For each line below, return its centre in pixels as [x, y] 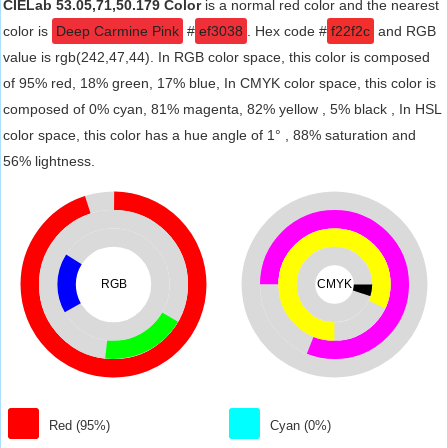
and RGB [405, 31]
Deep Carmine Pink [117, 31]
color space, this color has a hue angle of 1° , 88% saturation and [209, 135]
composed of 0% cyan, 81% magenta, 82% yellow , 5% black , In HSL [222, 109]
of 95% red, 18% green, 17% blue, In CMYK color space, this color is [219, 83]
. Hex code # [287, 31]
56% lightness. [49, 161]
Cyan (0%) [301, 425]
